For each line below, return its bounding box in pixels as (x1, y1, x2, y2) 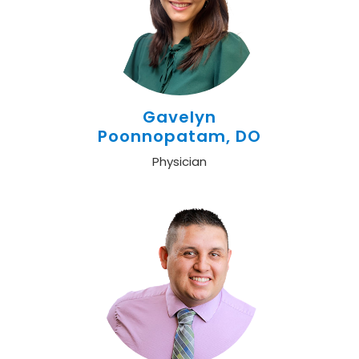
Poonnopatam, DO (98, 125, 261, 147)
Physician (152, 153, 207, 170)
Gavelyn (143, 106, 216, 128)
